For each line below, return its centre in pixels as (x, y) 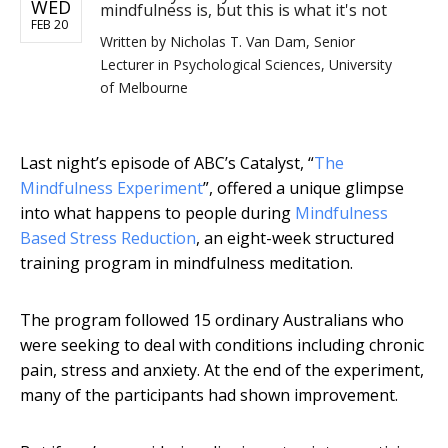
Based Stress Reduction (108, 238)
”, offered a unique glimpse (303, 188)
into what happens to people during (157, 213)
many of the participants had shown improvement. (209, 395)
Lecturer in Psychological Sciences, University (246, 65)
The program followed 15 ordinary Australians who (212, 320)
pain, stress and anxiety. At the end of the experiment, (222, 370)
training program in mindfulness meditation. (186, 263)
